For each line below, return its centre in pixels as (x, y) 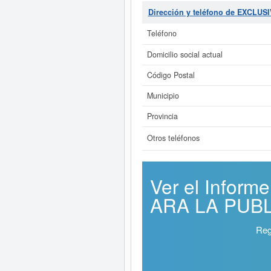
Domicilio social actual (184, 54)
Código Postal (171, 75)
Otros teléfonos (173, 138)
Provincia (162, 116)
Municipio (163, 96)
